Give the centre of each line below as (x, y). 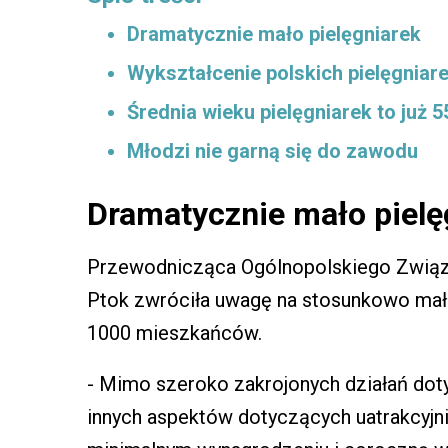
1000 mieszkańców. (174, 332)
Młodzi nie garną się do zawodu (272, 150)
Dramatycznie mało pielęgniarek (274, 33)
